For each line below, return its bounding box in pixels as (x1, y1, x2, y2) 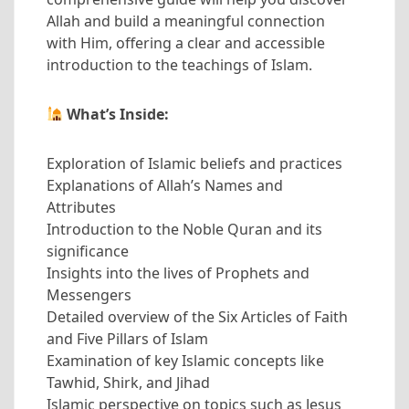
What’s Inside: (63, 103, 170, 124)
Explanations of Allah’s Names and (47, 174, 283, 195)
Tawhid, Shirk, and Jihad (47, 372, 210, 393)
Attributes (47, 196, 116, 217)
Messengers (47, 284, 131, 305)
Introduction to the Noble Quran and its (47, 218, 322, 239)
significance (47, 240, 129, 261)
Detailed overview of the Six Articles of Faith (47, 306, 348, 327)
